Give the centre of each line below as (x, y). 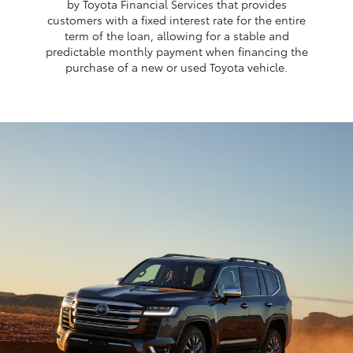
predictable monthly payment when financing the (176, 51)
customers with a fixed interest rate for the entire (176, 20)
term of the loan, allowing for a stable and (176, 35)
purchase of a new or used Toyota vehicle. (176, 67)
